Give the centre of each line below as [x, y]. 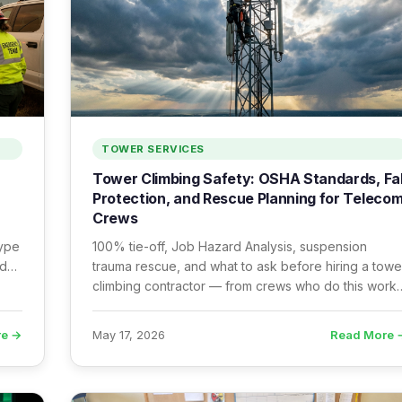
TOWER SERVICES [153, 149]
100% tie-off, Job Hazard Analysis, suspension [230, 246]
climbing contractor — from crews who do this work [245, 286]
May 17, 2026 [129, 335]
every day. [124, 306]
